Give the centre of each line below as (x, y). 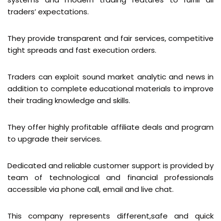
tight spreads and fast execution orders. (82, 50)
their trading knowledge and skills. (69, 100)
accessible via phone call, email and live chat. (91, 189)
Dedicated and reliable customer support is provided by (110, 166)
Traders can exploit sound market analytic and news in (110, 77)
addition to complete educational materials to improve (110, 89)
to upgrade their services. (55, 139)
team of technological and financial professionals (110, 177)
